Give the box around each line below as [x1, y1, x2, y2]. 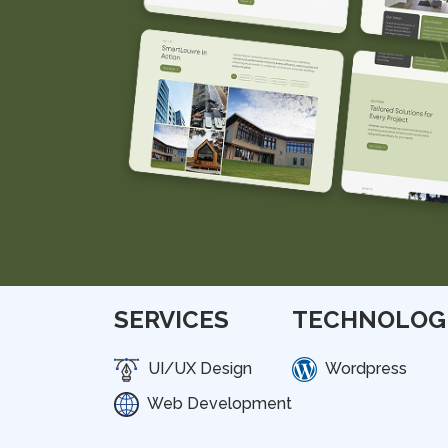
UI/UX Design [144, 359, 252, 378]
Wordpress [322, 359, 407, 378]
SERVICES [114, 305, 229, 334]
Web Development [144, 394, 292, 413]
